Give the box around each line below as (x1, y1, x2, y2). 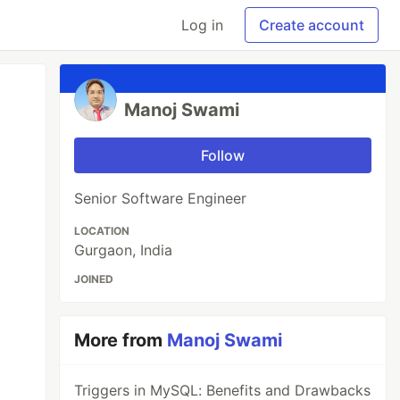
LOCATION (74, 224, 130, 237)
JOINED (74, 272, 114, 286)
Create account (259, 16, 364, 34)
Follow (201, 146, 246, 164)
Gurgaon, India (74, 241, 173, 259)
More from (74, 329, 168, 351)
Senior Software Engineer (74, 189, 247, 207)
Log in (181, 16, 223, 34)
